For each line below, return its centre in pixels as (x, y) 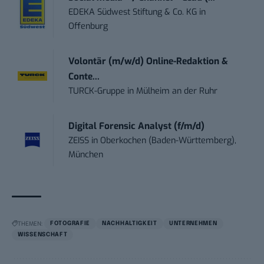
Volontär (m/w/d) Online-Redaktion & (148, 61)
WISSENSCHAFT (43, 234)
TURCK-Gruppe (97, 91)
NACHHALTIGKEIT (130, 223)
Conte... (84, 76)
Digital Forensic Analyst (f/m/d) (137, 126)
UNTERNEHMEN (193, 223)
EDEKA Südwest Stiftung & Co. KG (133, 12)
